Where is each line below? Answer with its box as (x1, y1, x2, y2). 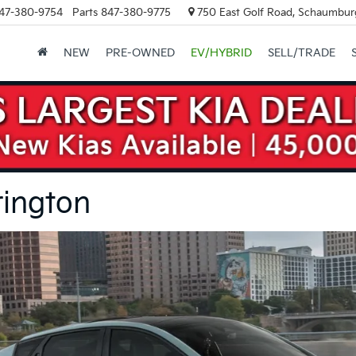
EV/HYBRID (190, 46, 252, 60)
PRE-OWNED (105, 46, 175, 60)
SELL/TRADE (267, 46, 335, 60)
